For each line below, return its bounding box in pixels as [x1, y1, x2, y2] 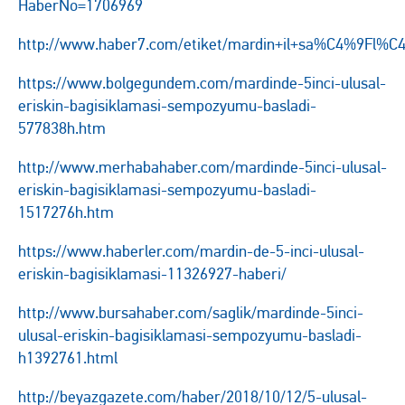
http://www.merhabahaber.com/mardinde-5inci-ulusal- [18, 157, 387, 177]
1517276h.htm [18, 202, 114, 222]
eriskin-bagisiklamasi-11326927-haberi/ [18, 264, 287, 284]
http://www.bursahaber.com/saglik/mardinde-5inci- [18, 303, 363, 323]
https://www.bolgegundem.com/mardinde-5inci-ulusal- [18, 73, 386, 93]
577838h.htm [18, 118, 106, 138]
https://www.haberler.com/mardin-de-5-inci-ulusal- [18, 241, 364, 261]
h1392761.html [18, 348, 118, 368]
